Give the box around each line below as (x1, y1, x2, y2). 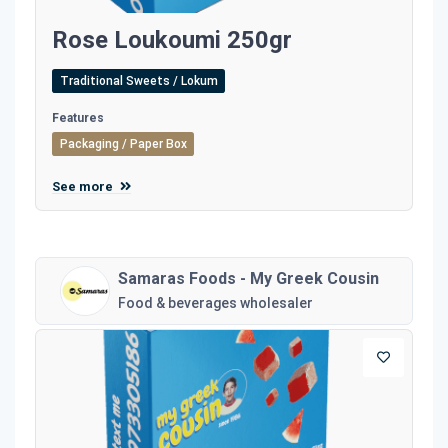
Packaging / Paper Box (59, 136, 187, 151)
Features (52, 110, 104, 125)
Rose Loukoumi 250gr (52, 25, 292, 54)
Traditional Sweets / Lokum (59, 73, 218, 88)
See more (52, 178, 116, 194)
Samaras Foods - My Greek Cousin (118, 268, 379, 288)
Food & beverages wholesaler (118, 294, 313, 311)
